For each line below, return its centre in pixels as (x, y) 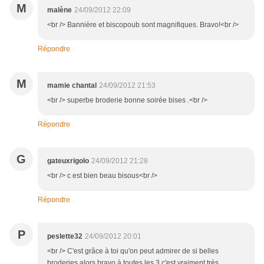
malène (60, 10)
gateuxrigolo (68, 161)
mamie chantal (72, 86)
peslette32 (65, 237)
